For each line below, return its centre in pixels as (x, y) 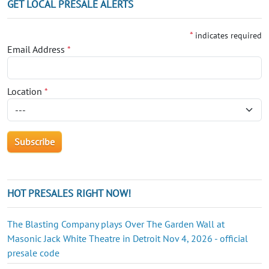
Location (26, 91)
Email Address (37, 49)
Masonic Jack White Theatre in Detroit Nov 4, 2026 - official (128, 238)
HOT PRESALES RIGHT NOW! (69, 193)
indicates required (228, 35)
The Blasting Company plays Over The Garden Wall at (116, 224)
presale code (33, 252)
